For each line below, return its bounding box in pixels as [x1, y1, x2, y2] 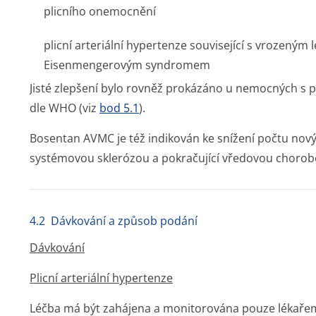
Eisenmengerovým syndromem [44, 57, 210, 73]
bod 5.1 [99, 100, 139, 116]
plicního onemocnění [44, 4, 156, 19]
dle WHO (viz [30, 100, 99, 116]
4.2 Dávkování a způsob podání [30, 213, 197, 229]
